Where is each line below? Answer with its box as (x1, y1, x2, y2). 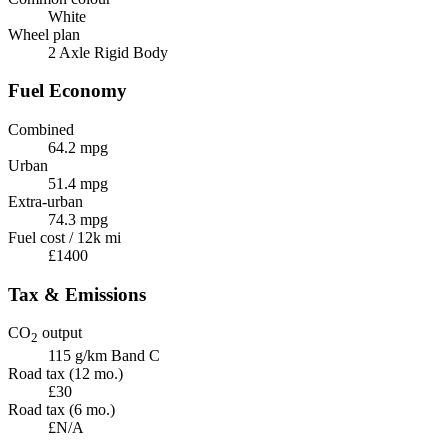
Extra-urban (8, 192, 83, 210)
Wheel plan (8, 25, 80, 43)
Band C (111, 346, 160, 364)
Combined (8, 120, 74, 138)
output (38, 324, 82, 342)
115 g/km (48, 346, 111, 364)
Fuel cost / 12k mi (8, 228, 121, 246)
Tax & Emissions (8, 283, 146, 305)
